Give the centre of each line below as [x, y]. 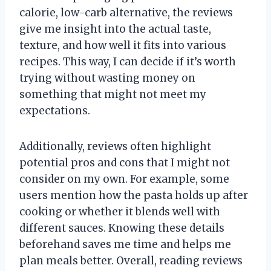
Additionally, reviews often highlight [115, 146]
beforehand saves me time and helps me [125, 244]
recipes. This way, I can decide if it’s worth [128, 61]
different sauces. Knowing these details [122, 228]
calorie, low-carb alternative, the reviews [126, 12]
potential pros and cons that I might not [125, 162]
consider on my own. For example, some [124, 179]
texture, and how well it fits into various [123, 45]
